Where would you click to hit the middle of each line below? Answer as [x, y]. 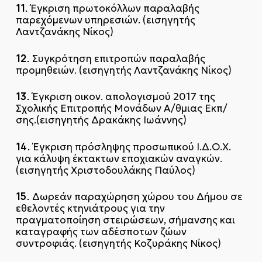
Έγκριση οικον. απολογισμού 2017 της [122, 97]
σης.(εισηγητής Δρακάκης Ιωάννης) [101, 120]
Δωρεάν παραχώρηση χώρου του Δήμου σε [136, 197]
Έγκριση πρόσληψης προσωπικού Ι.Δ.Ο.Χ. [130, 146]
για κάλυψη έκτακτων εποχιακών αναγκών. [119, 158]
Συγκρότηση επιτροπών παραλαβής [117, 58]
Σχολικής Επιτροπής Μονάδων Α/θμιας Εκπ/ [121, 108]
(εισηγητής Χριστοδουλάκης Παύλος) [105, 170]
